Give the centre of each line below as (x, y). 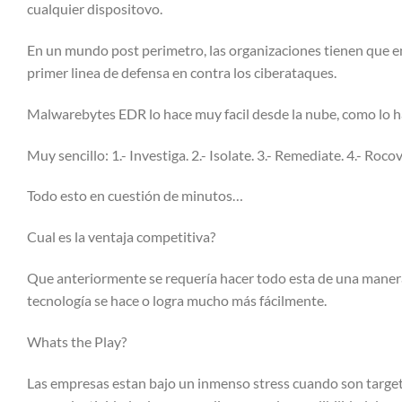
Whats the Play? (77, 341)
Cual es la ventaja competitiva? (121, 237)
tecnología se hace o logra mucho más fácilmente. (177, 300)
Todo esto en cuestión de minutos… (135, 196)
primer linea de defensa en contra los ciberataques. (182, 72)
